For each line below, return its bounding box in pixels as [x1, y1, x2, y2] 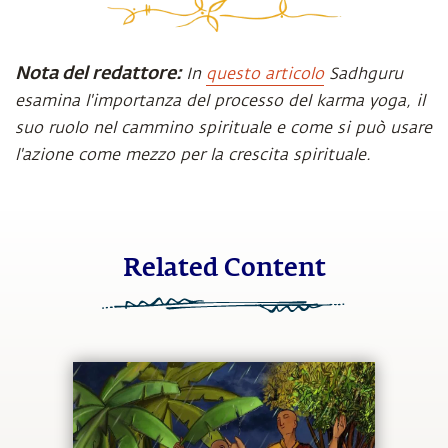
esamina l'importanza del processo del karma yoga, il [15, 92, 425, 110]
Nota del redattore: [15, 60, 186, 84]
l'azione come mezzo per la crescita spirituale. [15, 146, 371, 164]
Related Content [122, 257, 326, 281]
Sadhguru [324, 65, 403, 83]
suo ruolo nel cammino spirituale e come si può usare [15, 119, 432, 137]
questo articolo [206, 65, 324, 83]
